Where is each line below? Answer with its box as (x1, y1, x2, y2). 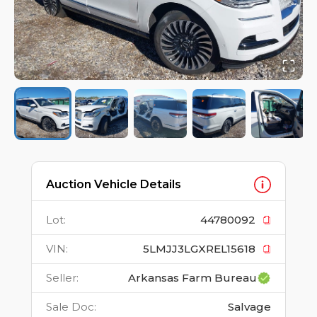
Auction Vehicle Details (46, 178, 181, 192)
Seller (46, 271, 76, 285)
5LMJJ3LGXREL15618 (143, 242, 255, 256)
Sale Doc (46, 300, 94, 314)
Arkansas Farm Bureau (128, 271, 257, 285)
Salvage (228, 300, 271, 314)
